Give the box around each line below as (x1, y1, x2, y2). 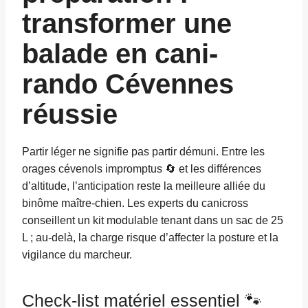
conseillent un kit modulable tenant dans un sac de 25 (22, 214, 283, 227)
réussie (22, 99, 118, 130)
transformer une (22, 8, 232, 39)
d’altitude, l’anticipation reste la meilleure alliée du (22, 180, 265, 192)
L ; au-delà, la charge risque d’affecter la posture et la (22, 232, 278, 244)
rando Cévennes (22, 69, 234, 100)
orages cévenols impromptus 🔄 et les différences (22, 163, 261, 175)
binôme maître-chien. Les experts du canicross (22, 197, 248, 210)
